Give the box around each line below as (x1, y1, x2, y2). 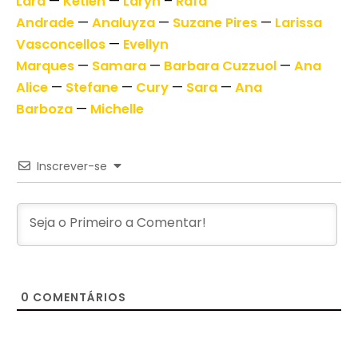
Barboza (16, 100, 73, 119)
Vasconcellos (16, 35, 105, 54)
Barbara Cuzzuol (164, 57, 276, 76)
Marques (16, 57, 74, 76)
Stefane (66, 78, 118, 97)
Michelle (90, 100, 144, 119)
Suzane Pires (173, 14, 257, 33)
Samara (92, 57, 146, 76)
